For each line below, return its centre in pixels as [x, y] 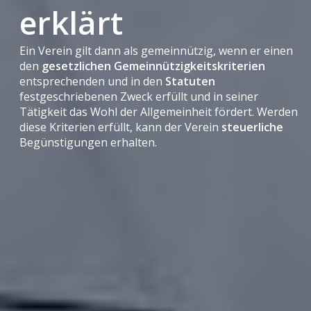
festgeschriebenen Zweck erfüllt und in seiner [139, 96]
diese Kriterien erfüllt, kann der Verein [121, 127]
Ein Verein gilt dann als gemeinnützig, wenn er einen [157, 51]
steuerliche [253, 127]
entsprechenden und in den [93, 81]
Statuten [191, 81]
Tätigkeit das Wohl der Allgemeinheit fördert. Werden [159, 112]
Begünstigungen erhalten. [89, 142]
